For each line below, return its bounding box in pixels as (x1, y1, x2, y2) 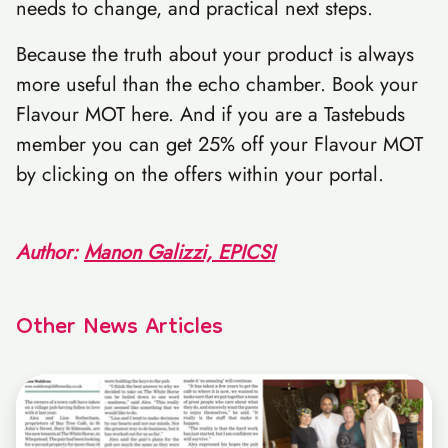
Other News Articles (16, 303, 223, 354)
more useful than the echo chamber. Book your (16, 70, 418, 99)
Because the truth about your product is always (16, 40, 414, 69)
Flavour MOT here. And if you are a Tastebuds (16, 100, 405, 129)
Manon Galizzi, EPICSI (84, 238, 275, 267)
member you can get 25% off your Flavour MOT (16, 130, 423, 159)
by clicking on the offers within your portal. (16, 160, 390, 189)
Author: (16, 238, 84, 267)
